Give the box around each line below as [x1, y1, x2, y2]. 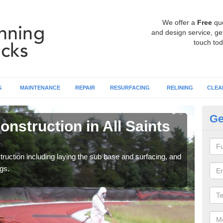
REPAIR [75, 85, 95, 91]
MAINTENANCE [20, 85, 60, 91]
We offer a [162, 18, 197, 26]
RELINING [166, 85, 193, 91]
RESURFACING [110, 85, 150, 91]
